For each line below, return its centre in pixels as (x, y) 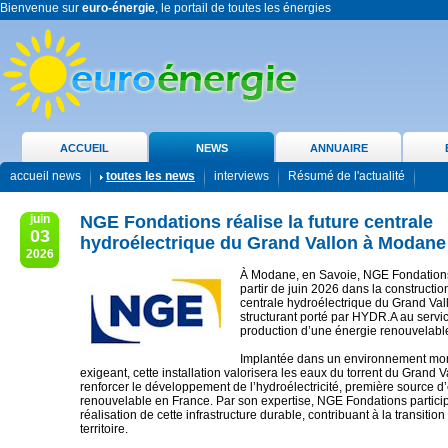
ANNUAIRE (338, 148)
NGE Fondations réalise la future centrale (256, 222)
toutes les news (150, 176)
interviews (241, 176)
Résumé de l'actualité (346, 176)
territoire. (104, 429)
